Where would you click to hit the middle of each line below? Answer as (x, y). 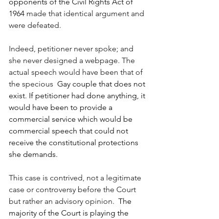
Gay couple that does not (100, 84)
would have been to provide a (62, 108)
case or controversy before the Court (73, 190)
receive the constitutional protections (75, 143)
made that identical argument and (86, 14)
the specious (31, 84)
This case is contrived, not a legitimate (76, 178)
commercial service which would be (72, 119)
